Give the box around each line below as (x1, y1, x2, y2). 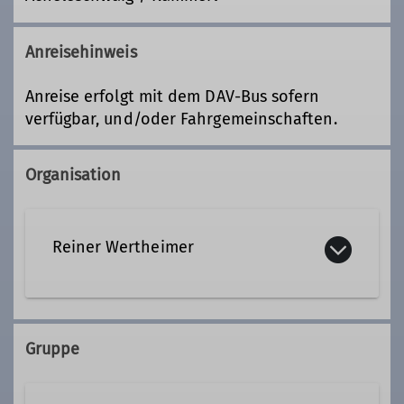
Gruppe (24, 339, 80, 360)
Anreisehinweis (24, 41, 137, 62)
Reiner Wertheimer (51, 237, 194, 258)
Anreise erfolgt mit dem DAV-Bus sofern (24, 86, 320, 106)
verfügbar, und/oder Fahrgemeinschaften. (24, 108, 337, 129)
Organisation (24, 165, 122, 186)
